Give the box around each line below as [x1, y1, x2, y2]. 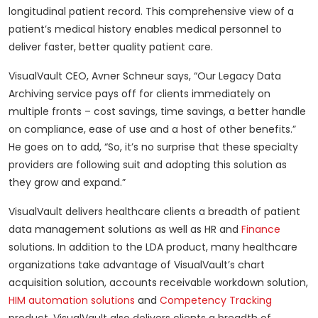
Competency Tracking [160, 293, 272, 308]
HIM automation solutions [9, 293, 135, 308]
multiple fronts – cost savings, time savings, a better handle [9, 104, 306, 119]
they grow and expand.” [9, 175, 126, 190]
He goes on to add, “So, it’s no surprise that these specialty [9, 140, 298, 155]
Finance [241, 222, 280, 237]
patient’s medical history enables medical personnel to [9, 22, 282, 37]
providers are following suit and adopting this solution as [9, 158, 287, 172]
